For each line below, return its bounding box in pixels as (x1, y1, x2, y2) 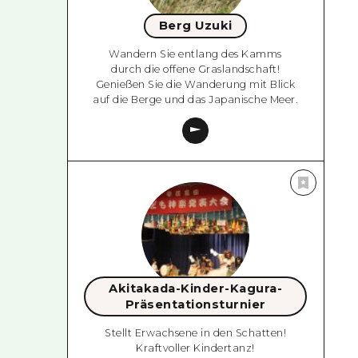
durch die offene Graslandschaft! (111, 63, 280, 76)
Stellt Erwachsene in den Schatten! (105, 326, 287, 339)
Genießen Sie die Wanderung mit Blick (95, 78, 296, 91)
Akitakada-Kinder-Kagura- (109, 281, 283, 296)
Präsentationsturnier (125, 297, 266, 312)
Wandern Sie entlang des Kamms (109, 48, 282, 61)
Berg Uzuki (158, 18, 233, 34)
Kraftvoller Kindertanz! (136, 341, 255, 354)
